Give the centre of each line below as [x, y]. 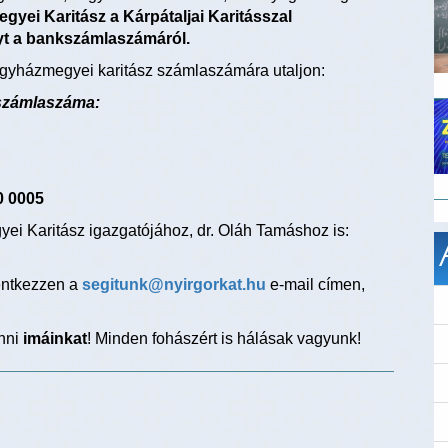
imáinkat [55, 339]
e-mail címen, [317, 285]
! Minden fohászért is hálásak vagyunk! [224, 339]
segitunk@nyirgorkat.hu [174, 285]
